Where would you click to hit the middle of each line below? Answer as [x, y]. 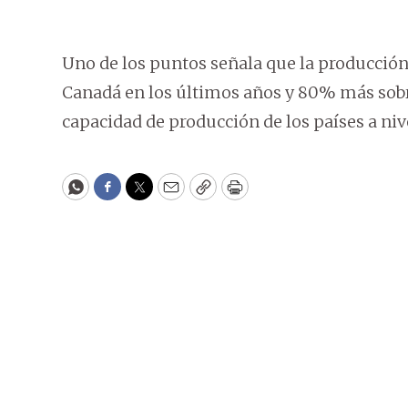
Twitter [168, 195]
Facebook [144, 195]
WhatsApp [117, 195]
